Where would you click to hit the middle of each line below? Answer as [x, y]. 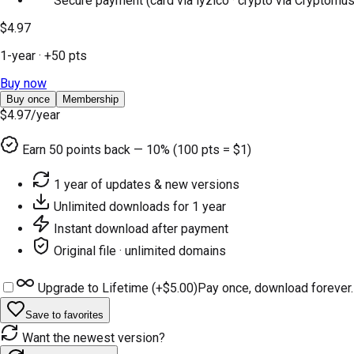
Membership [90, 99]
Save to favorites [64, 314]
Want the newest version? [92, 337]
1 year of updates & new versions [147, 184]
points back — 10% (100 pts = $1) [157, 149]
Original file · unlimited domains [140, 250]
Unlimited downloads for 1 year [140, 206]
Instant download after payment [141, 228]
